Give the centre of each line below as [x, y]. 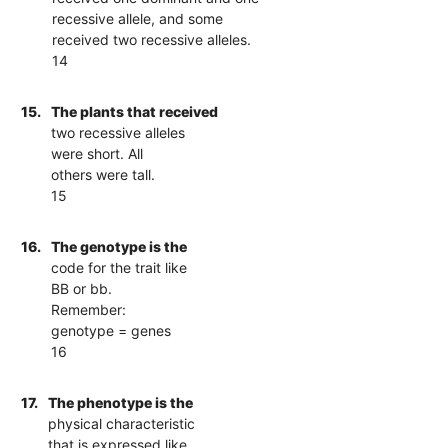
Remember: [89, 309]
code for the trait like [119, 267]
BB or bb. [82, 288]
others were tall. [103, 174]
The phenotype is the [121, 402]
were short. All [97, 153]
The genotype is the [119, 246]
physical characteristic [122, 423]
